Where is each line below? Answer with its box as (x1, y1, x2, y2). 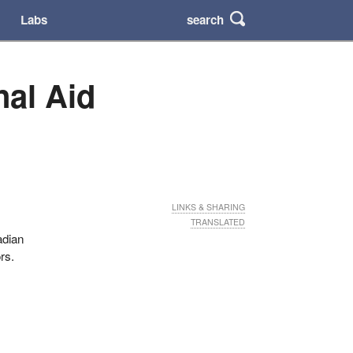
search (187, 10, 225, 28)
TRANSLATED (191, 216, 245, 229)
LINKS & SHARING (172, 200, 245, 213)
